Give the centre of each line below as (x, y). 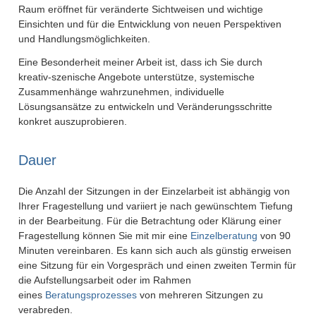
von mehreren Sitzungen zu (200, 295)
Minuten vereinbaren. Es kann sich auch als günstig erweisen (155, 251)
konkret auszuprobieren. (73, 122)
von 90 (274, 236)
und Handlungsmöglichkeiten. (85, 39)
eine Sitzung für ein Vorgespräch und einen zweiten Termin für (158, 266)
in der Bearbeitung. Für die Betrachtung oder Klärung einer (150, 221)
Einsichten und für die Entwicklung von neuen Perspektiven (150, 24)
